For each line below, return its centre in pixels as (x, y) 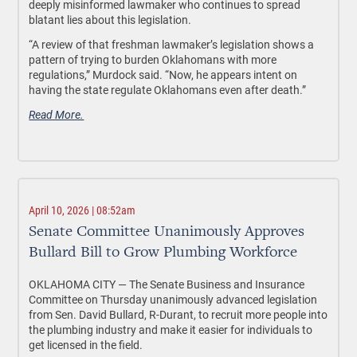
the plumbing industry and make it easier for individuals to (171, 330)
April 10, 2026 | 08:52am (82, 211)
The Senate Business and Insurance (217, 284)
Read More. (57, 115)
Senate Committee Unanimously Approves (167, 232)
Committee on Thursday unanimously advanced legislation (173, 300)
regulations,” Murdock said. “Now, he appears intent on (163, 75)
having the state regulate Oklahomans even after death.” (168, 90)
